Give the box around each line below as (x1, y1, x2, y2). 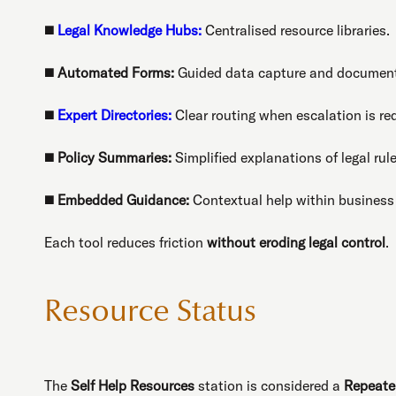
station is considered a (194, 376, 344, 394)
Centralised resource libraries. (202, 20, 390, 39)
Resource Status (44, 297, 256, 329)
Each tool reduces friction (44, 232, 207, 251)
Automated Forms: (57, 63, 174, 81)
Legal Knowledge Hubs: (57, 20, 202, 39)
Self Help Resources (71, 376, 194, 394)
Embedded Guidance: (57, 190, 189, 209)
